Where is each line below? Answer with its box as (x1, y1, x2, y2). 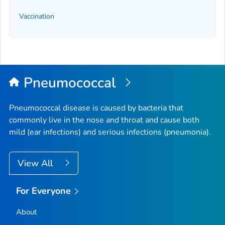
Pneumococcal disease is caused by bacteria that (9, 102, 183, 114)
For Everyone (16, 184, 71, 197)
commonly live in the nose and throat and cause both (9, 114, 199, 126)
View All (18, 157, 55, 169)
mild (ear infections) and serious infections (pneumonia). (9, 126, 211, 138)
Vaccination (19, 12, 54, 22)
